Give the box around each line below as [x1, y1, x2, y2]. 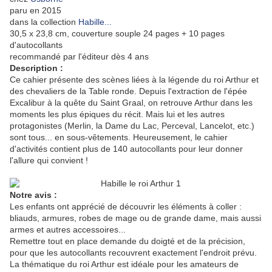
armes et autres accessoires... [10, 225, 126, 235]
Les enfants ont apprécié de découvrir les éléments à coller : [10, 202, 242, 212]
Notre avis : [10, 190, 57, 200]
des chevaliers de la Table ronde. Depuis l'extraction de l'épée [10, 86, 247, 97]
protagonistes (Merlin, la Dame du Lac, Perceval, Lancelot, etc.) [10, 121, 254, 131]
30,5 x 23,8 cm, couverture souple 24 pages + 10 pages [10, 29, 225, 39]
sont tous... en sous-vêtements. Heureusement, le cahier [10, 132, 228, 143]
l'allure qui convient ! [10, 155, 88, 166]
